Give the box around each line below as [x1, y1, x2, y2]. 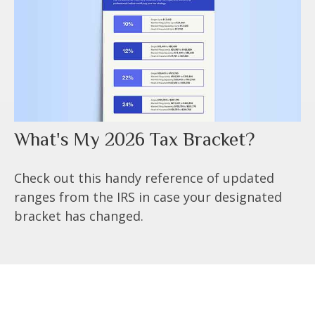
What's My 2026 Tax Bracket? [14, 128, 255, 150]
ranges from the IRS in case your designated [14, 188, 282, 205]
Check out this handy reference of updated [14, 169, 274, 186]
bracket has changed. [14, 207, 143, 224]
